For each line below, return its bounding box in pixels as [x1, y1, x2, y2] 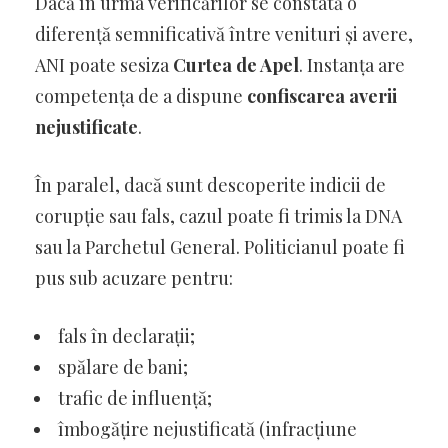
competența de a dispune [35, 83, 247, 108]
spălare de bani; [58, 354, 188, 379]
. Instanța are [299, 52, 405, 77]
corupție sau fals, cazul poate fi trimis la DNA [35, 203, 402, 228]
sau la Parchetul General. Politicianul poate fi [35, 234, 405, 259]
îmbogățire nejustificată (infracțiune [58, 416, 357, 441]
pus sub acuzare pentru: [35, 265, 233, 290]
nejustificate [35, 114, 138, 139]
